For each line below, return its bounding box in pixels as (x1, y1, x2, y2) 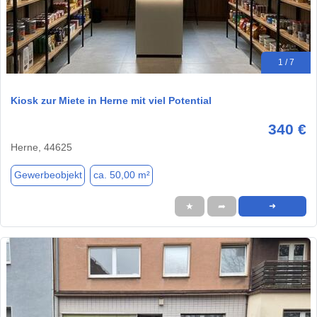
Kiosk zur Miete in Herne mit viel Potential (11, 94, 212, 106)
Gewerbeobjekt (13, 169, 82, 181)
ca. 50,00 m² (93, 169, 150, 181)
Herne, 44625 (11, 141, 72, 153)
